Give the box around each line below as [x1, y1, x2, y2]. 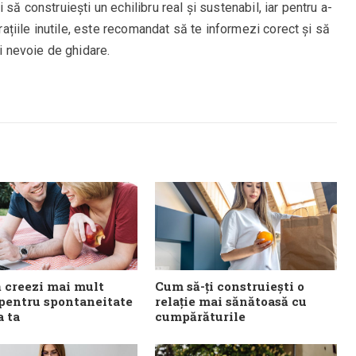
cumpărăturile [155, 308, 246, 325]
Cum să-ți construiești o [155, 278, 305, 295]
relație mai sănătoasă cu [155, 293, 308, 310]
